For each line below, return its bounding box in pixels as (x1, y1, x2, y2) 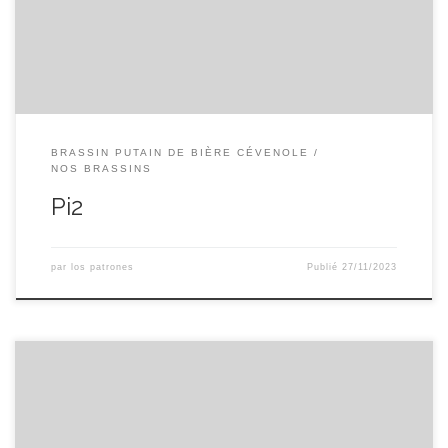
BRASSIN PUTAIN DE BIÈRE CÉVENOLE (50, 147, 309, 159)
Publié (307, 262, 343, 273)
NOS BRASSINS (50, 163, 152, 175)
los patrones (70, 262, 134, 273)
